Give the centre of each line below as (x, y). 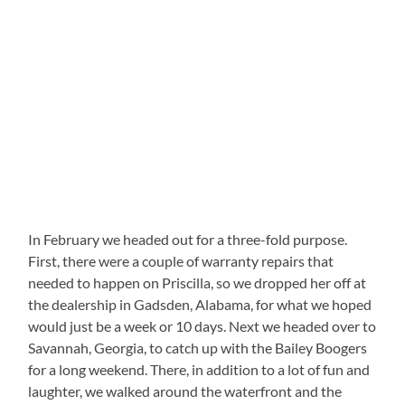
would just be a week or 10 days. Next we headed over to (202, 326)
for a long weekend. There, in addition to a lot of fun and (199, 370)
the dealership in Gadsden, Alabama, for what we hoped (200, 305)
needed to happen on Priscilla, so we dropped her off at (198, 283)
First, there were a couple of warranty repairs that (181, 261)
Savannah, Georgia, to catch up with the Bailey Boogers (198, 348)
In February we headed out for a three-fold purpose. (188, 240)
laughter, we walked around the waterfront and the (185, 391)
